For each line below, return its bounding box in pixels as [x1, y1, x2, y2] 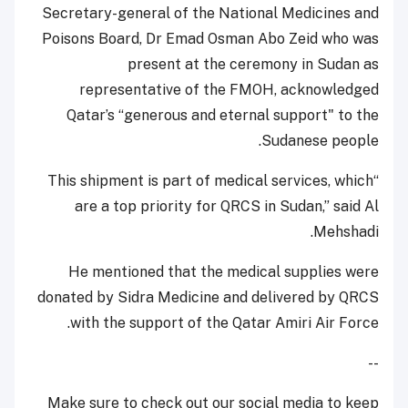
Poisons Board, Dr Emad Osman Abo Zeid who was [42, 30, 379, 47]
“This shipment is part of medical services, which [47, 172, 373, 189]
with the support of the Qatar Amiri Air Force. [70, 314, 379, 331]
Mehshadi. [313, 223, 379, 240]
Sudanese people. [261, 132, 379, 149]
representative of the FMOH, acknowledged [79, 81, 379, 98]
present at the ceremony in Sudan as [127, 56, 379, 73]
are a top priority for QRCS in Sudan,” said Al [75, 198, 379, 215]
